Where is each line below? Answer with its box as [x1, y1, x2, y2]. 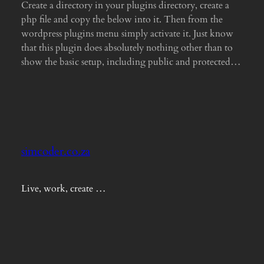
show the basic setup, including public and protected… [21, 55, 241, 68]
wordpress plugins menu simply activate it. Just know [21, 27, 233, 40]
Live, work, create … [21, 181, 106, 195]
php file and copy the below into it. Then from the [21, 12, 223, 26]
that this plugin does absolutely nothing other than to [21, 41, 233, 54]
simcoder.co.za [21, 144, 90, 160]
